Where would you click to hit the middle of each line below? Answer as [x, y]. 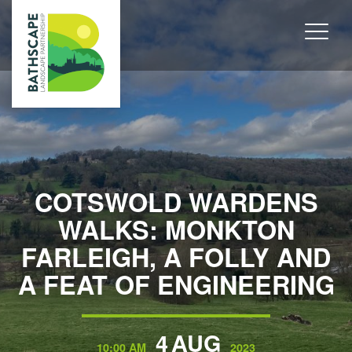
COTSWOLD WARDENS [176, 202]
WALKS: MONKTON [176, 229]
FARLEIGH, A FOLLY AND [176, 257]
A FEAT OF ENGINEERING [176, 284]
